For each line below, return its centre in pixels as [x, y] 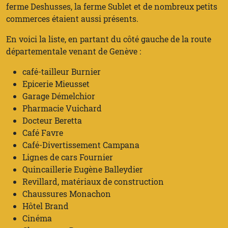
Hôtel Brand [46, 206]
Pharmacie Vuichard [62, 108]
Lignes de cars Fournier [68, 157]
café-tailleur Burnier [62, 72]
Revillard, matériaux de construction [93, 182]
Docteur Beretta [52, 121]
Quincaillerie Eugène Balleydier [83, 169]
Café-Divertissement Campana [81, 145]
